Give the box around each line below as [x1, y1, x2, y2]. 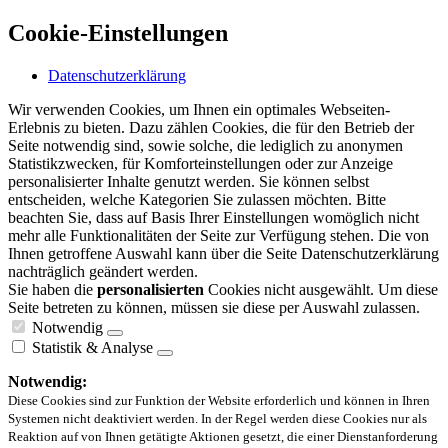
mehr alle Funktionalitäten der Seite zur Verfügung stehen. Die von [8, 226, 429, 244]
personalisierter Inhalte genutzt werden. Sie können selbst [8, 172, 369, 190]
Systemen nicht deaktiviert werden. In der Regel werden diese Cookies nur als [8, 410, 427, 426]
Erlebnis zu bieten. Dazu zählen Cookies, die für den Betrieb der [8, 118, 414, 136]
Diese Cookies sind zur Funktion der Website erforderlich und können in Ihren [8, 392, 430, 408]
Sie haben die [8, 280, 97, 298]
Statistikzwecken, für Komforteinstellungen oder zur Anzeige [8, 154, 393, 172]
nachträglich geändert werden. [8, 262, 198, 280]
